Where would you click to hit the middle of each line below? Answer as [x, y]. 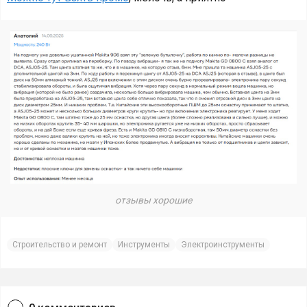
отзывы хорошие [153, 200]
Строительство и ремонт [60, 245]
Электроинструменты [223, 245]
